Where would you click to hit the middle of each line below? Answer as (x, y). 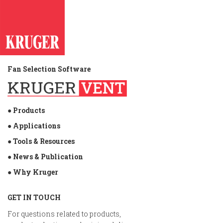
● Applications (34, 125)
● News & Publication (45, 156)
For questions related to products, (64, 214)
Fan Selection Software (49, 69)
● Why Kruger (33, 172)
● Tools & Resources (41, 141)
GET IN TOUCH (34, 197)
